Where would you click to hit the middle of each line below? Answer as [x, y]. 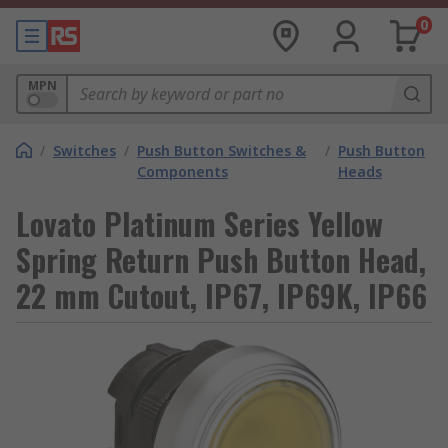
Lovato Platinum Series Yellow [199, 223]
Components [182, 171]
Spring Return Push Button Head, [221, 259]
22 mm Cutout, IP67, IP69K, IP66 [221, 295]
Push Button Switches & [221, 150]
